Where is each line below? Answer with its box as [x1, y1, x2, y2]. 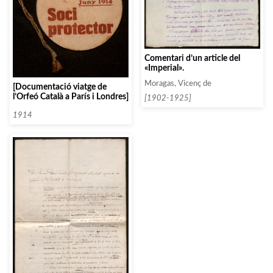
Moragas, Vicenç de [144, 80, 211, 88]
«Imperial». [144, 63, 184, 73]
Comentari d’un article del [144, 54, 240, 63]
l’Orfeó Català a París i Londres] [13, 92, 129, 102]
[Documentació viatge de [13, 82, 107, 92]
